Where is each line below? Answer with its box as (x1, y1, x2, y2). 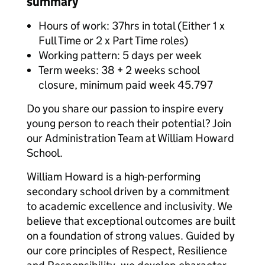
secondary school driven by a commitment (27, 185, 230, 198)
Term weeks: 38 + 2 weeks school (38, 63, 199, 77)
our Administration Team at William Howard (27, 131, 234, 145)
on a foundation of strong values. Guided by (27, 229, 235, 243)
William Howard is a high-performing (27, 170, 201, 183)
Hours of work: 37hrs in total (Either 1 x (38, 19, 225, 33)
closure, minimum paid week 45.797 (38, 78, 213, 92)
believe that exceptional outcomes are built (27, 214, 235, 228)
